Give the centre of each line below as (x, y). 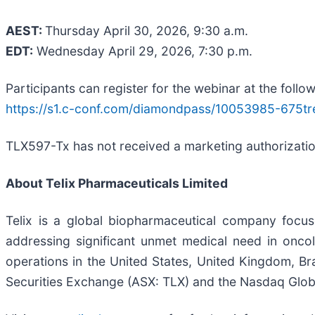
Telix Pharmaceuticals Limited (137, 183)
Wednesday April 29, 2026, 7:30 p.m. (143, 51)
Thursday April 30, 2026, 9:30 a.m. (147, 30)
